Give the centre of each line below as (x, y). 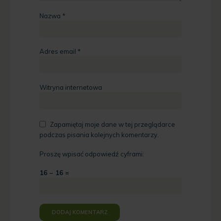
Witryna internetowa (71, 87)
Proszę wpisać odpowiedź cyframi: (92, 154)
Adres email (58, 52)
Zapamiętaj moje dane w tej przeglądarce (112, 124)
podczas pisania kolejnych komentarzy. (99, 134)
